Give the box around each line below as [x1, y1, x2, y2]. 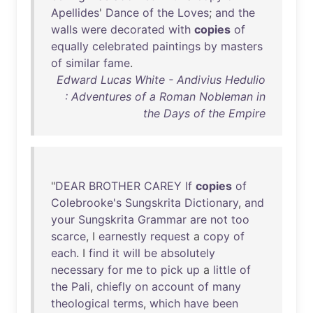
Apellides [51, 6, 99, 20]
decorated [110, 22, 165, 36]
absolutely [161, 246, 215, 260]
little [213, 263, 236, 277]
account [152, 279, 194, 293]
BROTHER [89, 179, 140, 193]
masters [221, 39, 263, 53]
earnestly [99, 229, 147, 243]
